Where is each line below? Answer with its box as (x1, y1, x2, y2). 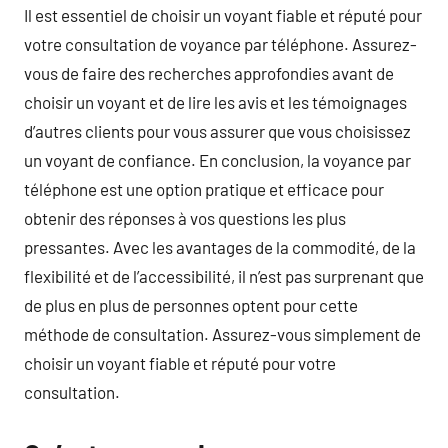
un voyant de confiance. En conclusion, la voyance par (24, 149, 411, 170)
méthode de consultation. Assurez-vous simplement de (24, 323, 421, 344)
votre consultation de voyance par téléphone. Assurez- (24, 33, 417, 54)
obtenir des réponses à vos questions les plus (24, 207, 346, 228)
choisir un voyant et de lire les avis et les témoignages (24, 91, 407, 112)
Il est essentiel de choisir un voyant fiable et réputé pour (24, 4, 422, 25)
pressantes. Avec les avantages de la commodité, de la (24, 236, 416, 257)
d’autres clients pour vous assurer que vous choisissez (24, 120, 411, 141)
